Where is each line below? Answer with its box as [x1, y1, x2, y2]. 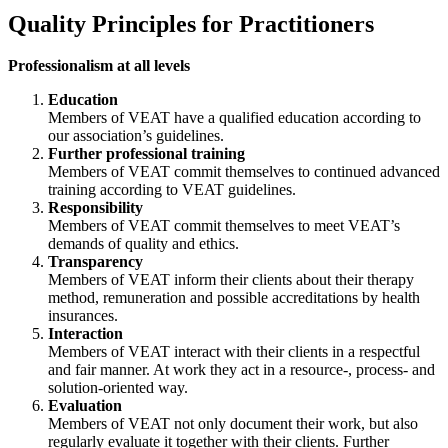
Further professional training [48, 145, 245, 163]
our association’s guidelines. [48, 127, 224, 145]
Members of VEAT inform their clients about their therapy [48, 271, 414, 289]
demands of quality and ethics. [48, 235, 239, 253]
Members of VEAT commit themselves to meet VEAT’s [48, 217, 400, 235]
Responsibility [48, 199, 147, 217]
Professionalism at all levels [8, 57, 190, 75]
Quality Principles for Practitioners [8, 10, 374, 37]
